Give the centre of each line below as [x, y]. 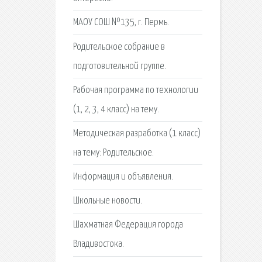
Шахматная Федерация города [128, 225]
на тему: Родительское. [113, 153]
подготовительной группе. [119, 66]
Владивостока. [98, 244]
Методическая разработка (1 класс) [137, 133]
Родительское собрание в [119, 47]
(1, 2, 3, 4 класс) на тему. [116, 109]
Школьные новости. [107, 201]
